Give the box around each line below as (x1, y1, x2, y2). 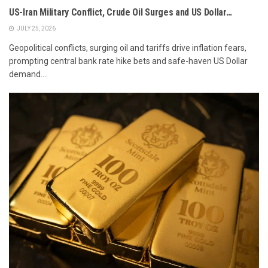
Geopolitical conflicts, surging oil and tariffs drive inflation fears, (9, 43, 246, 53)
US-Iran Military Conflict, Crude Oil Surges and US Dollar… (9, 7, 232, 19)
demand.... (9, 69, 48, 80)
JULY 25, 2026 (16, 25, 56, 32)
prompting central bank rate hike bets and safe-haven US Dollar (9, 56, 248, 66)
